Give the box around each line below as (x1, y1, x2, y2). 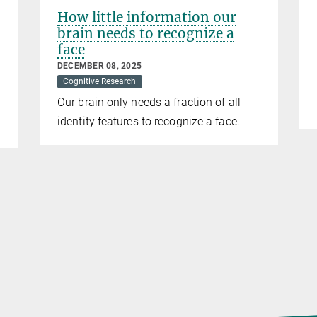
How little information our (57, 8, 236, 26)
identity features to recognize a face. (57, 115, 240, 129)
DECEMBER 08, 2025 (57, 61, 142, 71)
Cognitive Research (63, 76, 137, 87)
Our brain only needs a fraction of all (57, 96, 241, 110)
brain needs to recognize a (57, 25, 234, 42)
